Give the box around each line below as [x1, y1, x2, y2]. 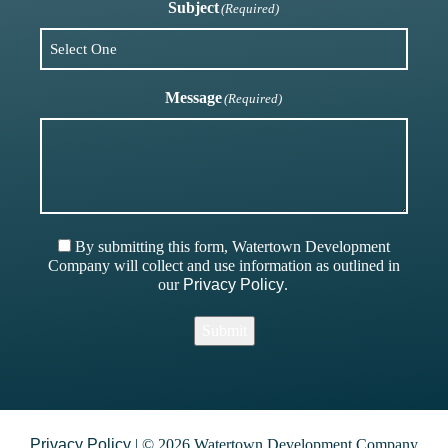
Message [165, 88, 223, 106]
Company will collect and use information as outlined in [47, 256, 400, 274]
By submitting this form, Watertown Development [74, 237, 390, 255]
